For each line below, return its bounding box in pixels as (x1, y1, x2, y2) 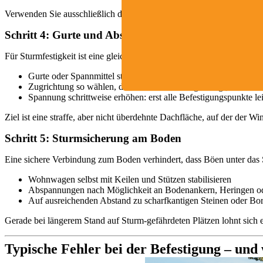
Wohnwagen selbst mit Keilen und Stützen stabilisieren (28, 174, 231, 185)
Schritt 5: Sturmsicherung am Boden (5, 132, 181, 145)
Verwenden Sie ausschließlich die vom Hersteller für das (5, 9, 215, 19)
